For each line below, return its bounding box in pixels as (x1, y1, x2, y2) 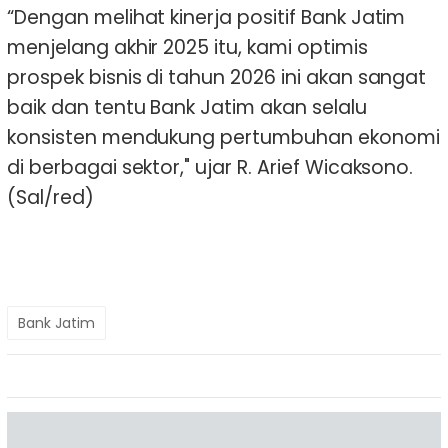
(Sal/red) (7, 184, 94, 211)
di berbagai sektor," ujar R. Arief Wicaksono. (7, 154, 414, 181)
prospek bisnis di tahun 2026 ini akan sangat (7, 64, 427, 91)
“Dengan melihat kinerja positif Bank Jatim (7, 4, 406, 31)
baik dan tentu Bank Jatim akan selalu (7, 94, 367, 121)
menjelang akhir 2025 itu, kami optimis (7, 34, 368, 61)
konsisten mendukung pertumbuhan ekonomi (7, 124, 440, 151)
